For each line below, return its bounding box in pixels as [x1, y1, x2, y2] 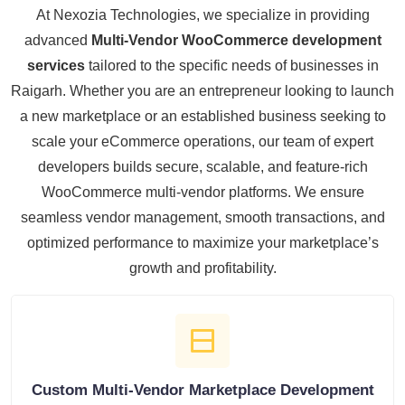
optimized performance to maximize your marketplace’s [26, 234, 379, 250]
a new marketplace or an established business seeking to [19, 108, 386, 124]
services [26, 57, 85, 73]
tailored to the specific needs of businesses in [84, 57, 379, 73]
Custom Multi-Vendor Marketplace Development [31, 381, 374, 399]
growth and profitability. [128, 259, 277, 276]
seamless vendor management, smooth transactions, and [20, 209, 385, 225]
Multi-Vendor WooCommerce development [90, 32, 381, 48]
